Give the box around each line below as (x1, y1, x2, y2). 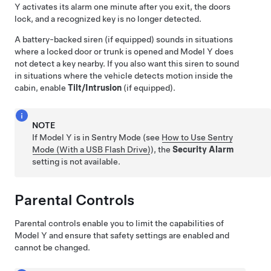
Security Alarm (172, 145, 234, 154)
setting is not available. (32, 157, 121, 166)
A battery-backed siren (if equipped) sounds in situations (15, 34, 233, 44)
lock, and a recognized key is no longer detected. (15, 14, 201, 24)
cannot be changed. (15, 243, 90, 252)
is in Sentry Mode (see (72, 132, 162, 142)
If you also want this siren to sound (105, 59, 239, 68)
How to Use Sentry (162, 132, 233, 142)
